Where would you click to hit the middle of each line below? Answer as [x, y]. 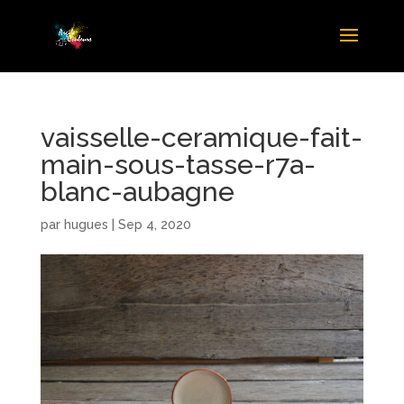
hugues [86, 225]
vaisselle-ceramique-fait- [201, 138]
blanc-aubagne [137, 192]
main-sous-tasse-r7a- [178, 165]
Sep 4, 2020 [154, 225]
